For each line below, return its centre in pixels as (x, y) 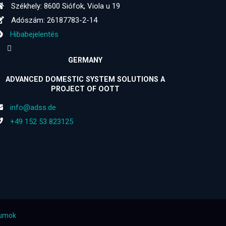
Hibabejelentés (33, 34)
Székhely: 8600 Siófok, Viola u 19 (65, 6)
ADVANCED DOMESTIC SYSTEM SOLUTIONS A (85, 79)
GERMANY (85, 60)
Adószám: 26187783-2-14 (53, 20)
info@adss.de (33, 107)
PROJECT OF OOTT (85, 89)
